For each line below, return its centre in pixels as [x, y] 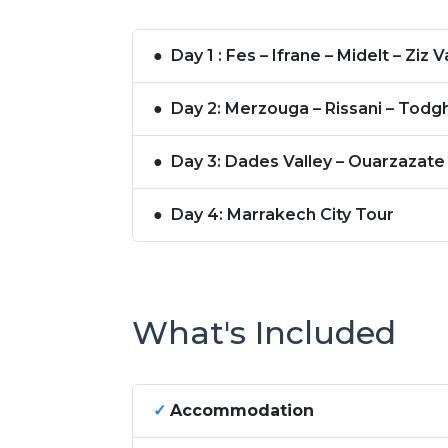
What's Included [264, 332]
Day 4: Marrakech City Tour [282, 215]
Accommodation [242, 411]
